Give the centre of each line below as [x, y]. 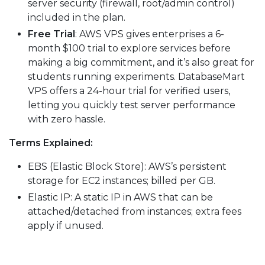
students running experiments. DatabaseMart [136, 76]
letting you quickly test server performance [132, 105]
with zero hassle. [67, 119]
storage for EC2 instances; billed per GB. [122, 180]
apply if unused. [66, 225]
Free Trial [51, 34]
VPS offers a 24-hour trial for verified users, [129, 91]
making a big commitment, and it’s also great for [141, 62]
